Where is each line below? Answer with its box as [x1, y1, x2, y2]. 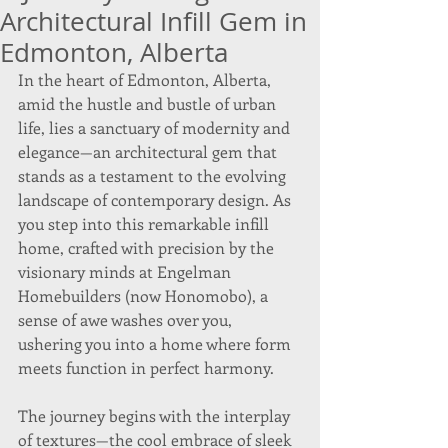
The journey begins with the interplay [18, 405, 294, 426]
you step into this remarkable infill [18, 213, 273, 234]
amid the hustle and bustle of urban [18, 93, 280, 114]
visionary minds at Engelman [18, 261, 235, 282]
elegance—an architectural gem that [18, 141, 281, 162]
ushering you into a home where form [18, 333, 295, 354]
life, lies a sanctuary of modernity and [18, 117, 294, 138]
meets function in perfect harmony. [18, 357, 274, 378]
